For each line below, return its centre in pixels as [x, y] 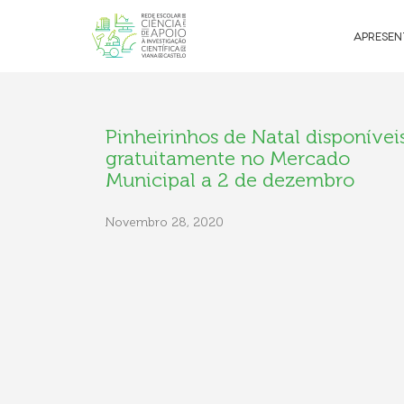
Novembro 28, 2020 [165, 222]
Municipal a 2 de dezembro [230, 180]
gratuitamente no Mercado [228, 158]
